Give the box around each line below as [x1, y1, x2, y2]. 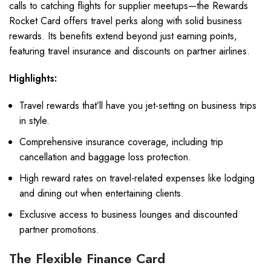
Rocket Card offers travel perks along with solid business [9, 14, 242, 28]
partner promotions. [19, 223, 99, 237]
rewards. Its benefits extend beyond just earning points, [9, 29, 237, 43]
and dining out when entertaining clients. [19, 186, 184, 200]
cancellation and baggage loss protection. [19, 150, 191, 164]
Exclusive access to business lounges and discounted [19, 207, 238, 221]
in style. [19, 114, 50, 128]
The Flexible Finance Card [9, 249, 165, 268]
